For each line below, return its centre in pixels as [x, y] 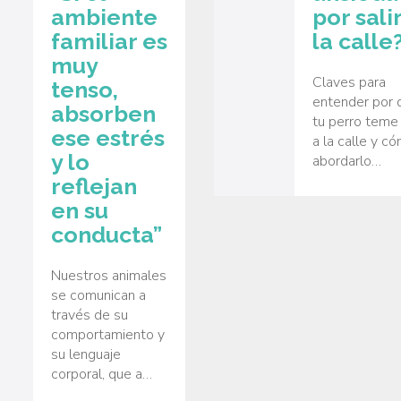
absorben [103, 114]
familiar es [109, 42]
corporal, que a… [102, 374]
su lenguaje [86, 354]
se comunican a [98, 295]
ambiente [104, 17]
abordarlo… [347, 161]
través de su [90, 315]
